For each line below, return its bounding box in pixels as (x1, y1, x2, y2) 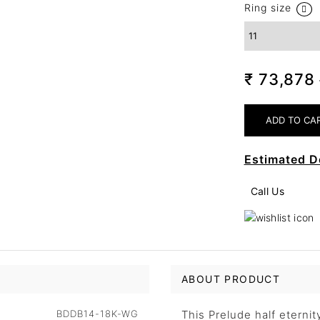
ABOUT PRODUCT (181, 273, 281, 285)
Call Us (250, 184, 284, 197)
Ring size (244, 1, 291, 14)
